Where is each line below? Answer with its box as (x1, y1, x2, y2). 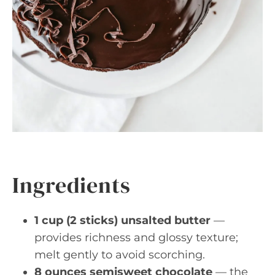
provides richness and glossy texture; (34, 230, 238, 244)
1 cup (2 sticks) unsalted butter (34, 213, 211, 227)
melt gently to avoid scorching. (34, 247, 205, 261)
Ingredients (12, 169, 131, 200)
